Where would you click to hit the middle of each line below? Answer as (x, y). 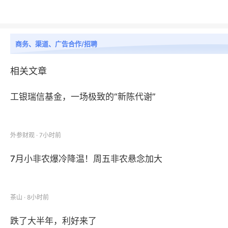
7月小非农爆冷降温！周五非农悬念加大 (86, 159)
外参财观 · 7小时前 (36, 135)
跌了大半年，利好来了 (53, 221)
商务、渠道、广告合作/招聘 (56, 44)
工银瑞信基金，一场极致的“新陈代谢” (83, 97)
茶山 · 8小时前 (30, 197)
